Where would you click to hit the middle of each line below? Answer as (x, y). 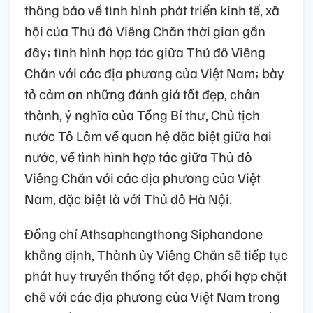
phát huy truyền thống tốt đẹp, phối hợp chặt (156, 276)
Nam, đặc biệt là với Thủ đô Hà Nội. (128, 199)
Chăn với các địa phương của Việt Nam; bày (154, 73)
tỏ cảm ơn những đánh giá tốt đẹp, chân (142, 94)
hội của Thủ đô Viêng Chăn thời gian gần (145, 31)
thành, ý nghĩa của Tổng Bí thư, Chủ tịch (142, 115)
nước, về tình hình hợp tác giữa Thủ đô (138, 157)
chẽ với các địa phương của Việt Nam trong (152, 297)
